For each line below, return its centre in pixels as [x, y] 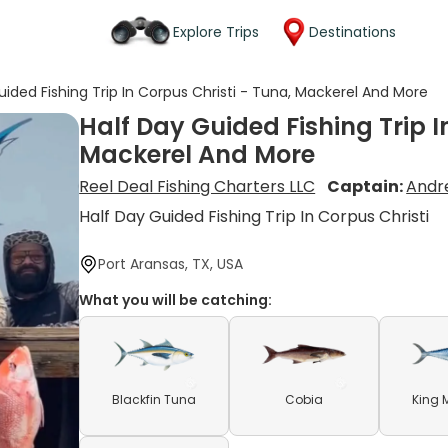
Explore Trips [216, 31]
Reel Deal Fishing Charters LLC [197, 186]
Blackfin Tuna [154, 399]
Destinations [352, 31]
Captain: [367, 186]
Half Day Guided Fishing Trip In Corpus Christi [254, 216]
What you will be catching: [176, 300]
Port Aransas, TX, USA [171, 264]
